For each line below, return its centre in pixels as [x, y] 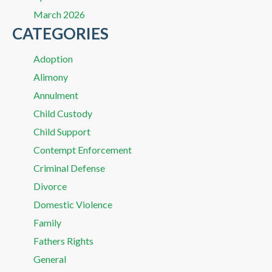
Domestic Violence [73, 204]
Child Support [62, 131]
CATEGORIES [60, 33]
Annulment [56, 95]
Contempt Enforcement [83, 149]
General [50, 259]
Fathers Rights [63, 240]
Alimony [51, 76]
